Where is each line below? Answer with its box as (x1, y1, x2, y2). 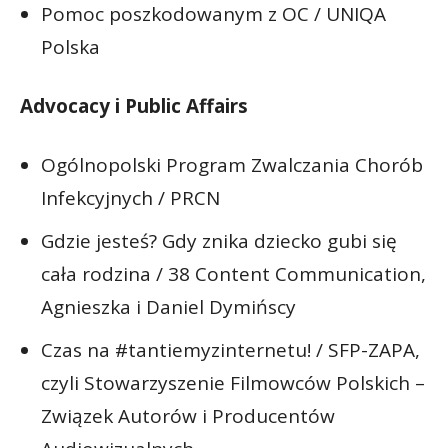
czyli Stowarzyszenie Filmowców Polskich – (41, 369, 425, 396)
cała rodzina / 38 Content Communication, (41, 260, 426, 287)
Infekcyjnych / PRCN (41, 184, 220, 211)
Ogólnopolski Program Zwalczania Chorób (41, 151, 423, 178)
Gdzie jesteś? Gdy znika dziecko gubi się (41, 227, 397, 254)
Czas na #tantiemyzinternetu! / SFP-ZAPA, (41, 336, 420, 363)
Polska (41, 33, 100, 60)
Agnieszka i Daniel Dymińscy (41, 293, 296, 320)
